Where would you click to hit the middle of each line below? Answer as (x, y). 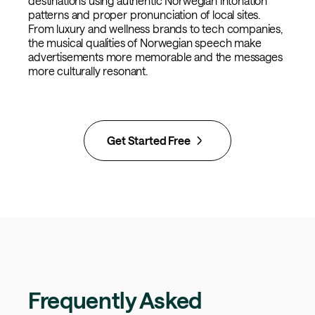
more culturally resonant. (88, 71)
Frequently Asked (115, 300)
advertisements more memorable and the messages (155, 57)
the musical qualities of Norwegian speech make (145, 43)
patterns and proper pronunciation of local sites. (144, 15)
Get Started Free (149, 141)
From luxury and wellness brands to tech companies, (155, 29)
